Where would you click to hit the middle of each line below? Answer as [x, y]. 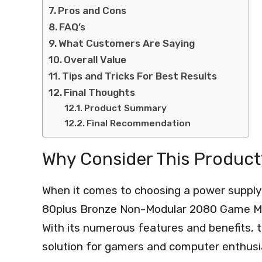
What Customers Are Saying [127, 43]
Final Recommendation [139, 123]
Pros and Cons [92, 11]
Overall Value [95, 60]
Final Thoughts [100, 92]
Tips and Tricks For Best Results [140, 76]
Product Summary [126, 108]
